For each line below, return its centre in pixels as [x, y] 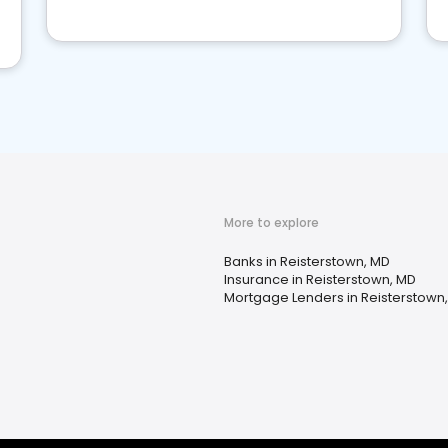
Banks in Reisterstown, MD [307, 261]
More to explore [271, 222]
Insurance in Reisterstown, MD [320, 279]
